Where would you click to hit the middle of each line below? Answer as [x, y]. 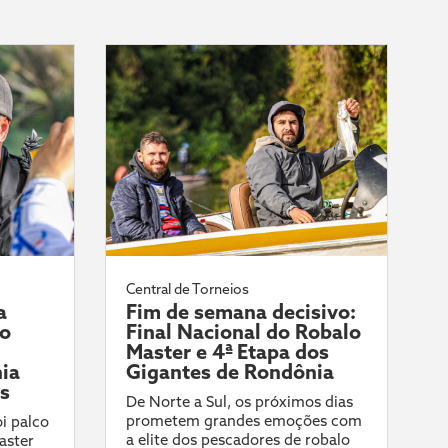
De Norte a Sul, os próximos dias [239, 402]
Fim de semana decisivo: [240, 312]
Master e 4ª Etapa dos [227, 352]
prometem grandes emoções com [243, 421]
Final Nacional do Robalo [243, 332]
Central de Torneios [187, 289]
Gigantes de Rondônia [229, 372]
